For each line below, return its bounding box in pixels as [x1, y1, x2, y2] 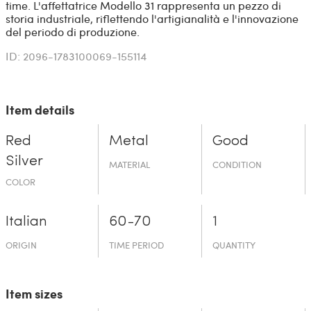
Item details [5, 100, 74, 119]
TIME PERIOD [108, 238, 164, 251]
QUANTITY [212, 238, 256, 251]
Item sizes [5, 284, 62, 303]
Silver [5, 153, 43, 169]
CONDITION [212, 158, 262, 171]
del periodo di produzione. [5, 24, 140, 39]
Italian [5, 214, 47, 229]
